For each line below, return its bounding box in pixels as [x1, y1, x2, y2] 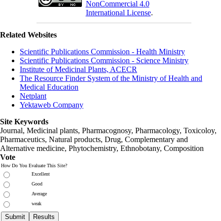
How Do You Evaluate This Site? [1, 162, 67, 168]
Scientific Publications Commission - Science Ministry [20, 56, 188, 65]
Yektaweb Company [20, 100, 83, 109]
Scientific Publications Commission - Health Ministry [20, 47, 185, 56]
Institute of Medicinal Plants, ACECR [20, 65, 137, 74]
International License [85, 8, 151, 17]
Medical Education [20, 82, 78, 91]
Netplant [20, 91, 46, 100]
